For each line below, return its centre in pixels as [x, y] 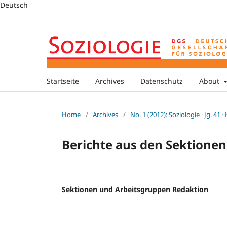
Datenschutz [162, 81]
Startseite [63, 81]
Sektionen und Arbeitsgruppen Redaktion [135, 189]
